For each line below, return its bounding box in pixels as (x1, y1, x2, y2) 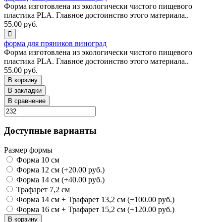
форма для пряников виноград (4, 39, 107, 48)
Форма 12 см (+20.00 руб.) (14, 166, 105, 174)
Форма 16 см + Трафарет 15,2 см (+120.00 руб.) (14, 205, 174, 214)
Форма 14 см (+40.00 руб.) (14, 175, 105, 184)
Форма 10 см (14, 156, 59, 165)
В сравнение (8, 97, 46, 105)
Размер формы (4, 146, 53, 155)
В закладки (8, 86, 42, 94)
